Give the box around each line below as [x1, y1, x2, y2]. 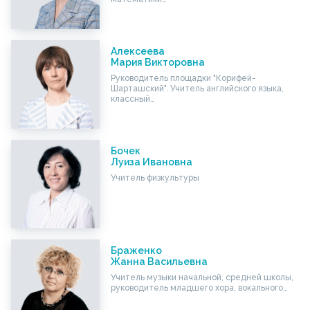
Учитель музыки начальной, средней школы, [110, 272, 293, 282]
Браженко [110, 244, 162, 256]
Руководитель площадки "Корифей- [110, 73, 256, 83]
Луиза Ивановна [110, 156, 192, 167]
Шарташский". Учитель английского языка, [110, 83, 284, 93]
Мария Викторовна [110, 56, 205, 68]
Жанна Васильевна [110, 255, 208, 267]
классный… [110, 93, 155, 104]
